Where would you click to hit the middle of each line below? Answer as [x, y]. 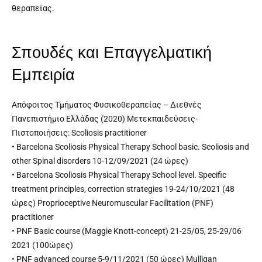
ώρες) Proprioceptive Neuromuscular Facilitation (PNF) [113, 203]
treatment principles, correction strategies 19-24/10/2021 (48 [123, 189]
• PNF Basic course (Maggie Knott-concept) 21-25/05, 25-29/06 [127, 231]
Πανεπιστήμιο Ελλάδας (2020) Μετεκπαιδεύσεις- [105, 118]
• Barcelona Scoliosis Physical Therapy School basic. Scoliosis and [130, 146]
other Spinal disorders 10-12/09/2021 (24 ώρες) [100, 161]
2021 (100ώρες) [42, 245]
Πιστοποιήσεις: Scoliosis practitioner [79, 132]
